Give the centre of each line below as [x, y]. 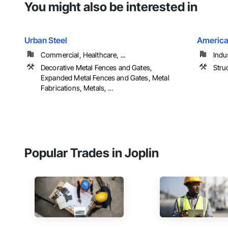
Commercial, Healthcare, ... [83, 55]
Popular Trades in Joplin [92, 153]
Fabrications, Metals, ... [77, 88]
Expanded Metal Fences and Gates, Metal [105, 78]
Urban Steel [46, 40]
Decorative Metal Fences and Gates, [97, 68]
